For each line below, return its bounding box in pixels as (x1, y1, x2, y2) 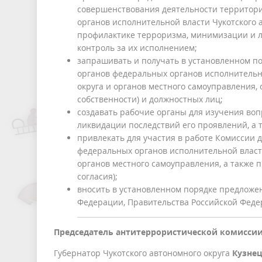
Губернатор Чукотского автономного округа (54, 247, 232, 259)
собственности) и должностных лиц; (77, 94, 223, 105)
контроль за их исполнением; (77, 42, 197, 54)
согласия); (77, 171, 118, 182)
